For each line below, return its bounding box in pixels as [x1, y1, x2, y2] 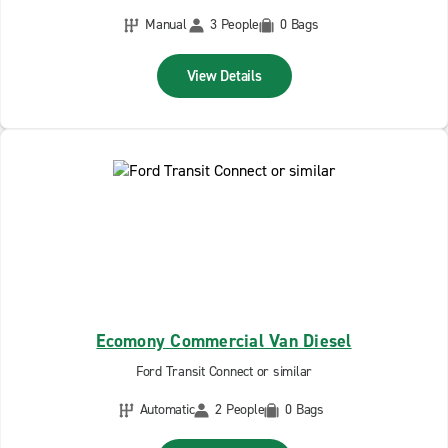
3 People [210, 15, 259, 34]
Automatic [139, 400, 195, 419]
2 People [215, 400, 265, 419]
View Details [186, 66, 262, 86]
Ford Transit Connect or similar [135, 362, 313, 381]
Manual [145, 15, 187, 34]
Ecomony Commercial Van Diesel [96, 329, 352, 353]
